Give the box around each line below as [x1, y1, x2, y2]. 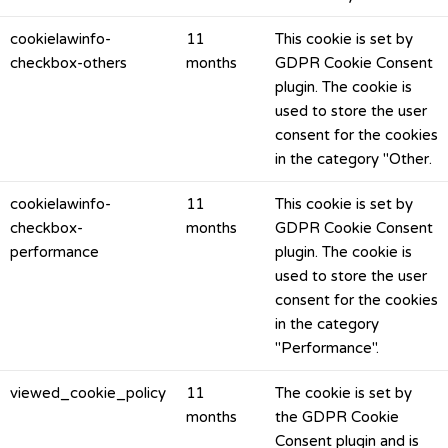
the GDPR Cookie [275, 408, 399, 426]
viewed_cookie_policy [10, 384, 166, 402]
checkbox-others [10, 54, 127, 72]
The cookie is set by [275, 384, 412, 402]
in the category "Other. [275, 150, 432, 168]
